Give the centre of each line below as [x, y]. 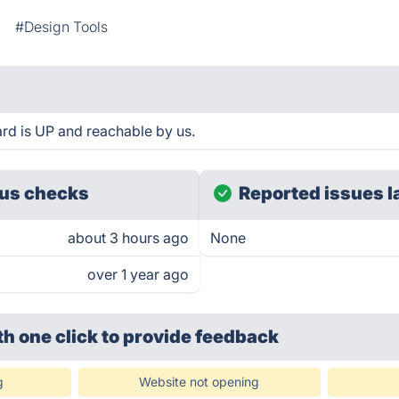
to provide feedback [191, 337]
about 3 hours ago [128, 238]
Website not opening [199, 382]
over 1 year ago [138, 274]
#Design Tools [62, 27]
